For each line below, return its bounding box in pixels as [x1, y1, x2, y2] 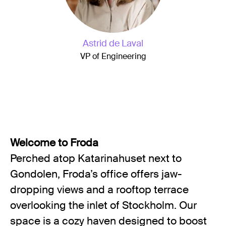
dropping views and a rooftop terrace [10, 183, 189, 197]
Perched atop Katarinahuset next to [10, 151, 182, 165]
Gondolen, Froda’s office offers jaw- [10, 167, 182, 181]
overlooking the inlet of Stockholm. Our [10, 198, 197, 212]
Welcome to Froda [10, 136, 98, 150]
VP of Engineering [80, 51, 146, 62]
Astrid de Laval [83, 37, 143, 49]
